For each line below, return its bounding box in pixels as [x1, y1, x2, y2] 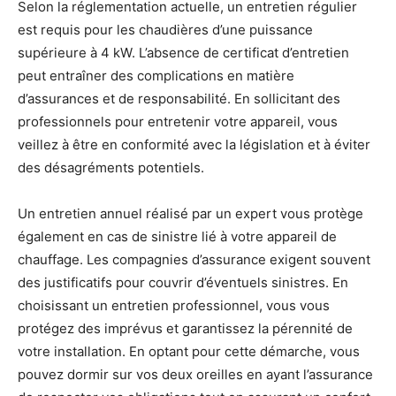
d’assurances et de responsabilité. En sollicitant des [18, 90, 340, 107]
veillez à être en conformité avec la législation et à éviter [18, 136, 370, 153]
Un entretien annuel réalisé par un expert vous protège [18, 205, 363, 222]
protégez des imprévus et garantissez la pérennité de [18, 320, 353, 337]
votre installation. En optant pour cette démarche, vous [18, 343, 360, 360]
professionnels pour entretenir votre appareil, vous [18, 113, 338, 130]
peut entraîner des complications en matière [18, 67, 294, 84]
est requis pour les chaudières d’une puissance [18, 21, 313, 38]
